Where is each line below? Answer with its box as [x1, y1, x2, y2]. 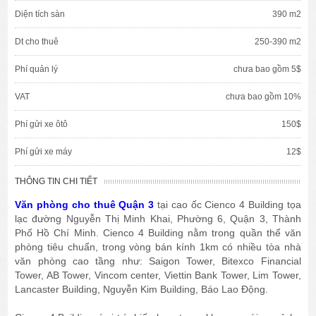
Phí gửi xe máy [15, 147, 73, 157]
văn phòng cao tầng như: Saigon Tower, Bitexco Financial [15, 255, 301, 267]
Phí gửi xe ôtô [15, 119, 68, 130]
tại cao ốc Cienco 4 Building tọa [154, 199, 301, 211]
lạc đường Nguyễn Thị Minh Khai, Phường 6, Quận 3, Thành [15, 213, 301, 225]
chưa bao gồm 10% [225, 92, 301, 102]
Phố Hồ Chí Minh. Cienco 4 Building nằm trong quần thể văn [15, 227, 301, 239]
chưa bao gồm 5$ [233, 64, 301, 75]
